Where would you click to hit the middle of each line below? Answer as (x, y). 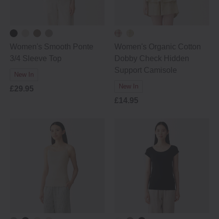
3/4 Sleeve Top (36, 58)
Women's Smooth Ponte (52, 47)
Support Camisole (146, 70)
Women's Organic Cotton (158, 47)
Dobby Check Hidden (152, 58)
